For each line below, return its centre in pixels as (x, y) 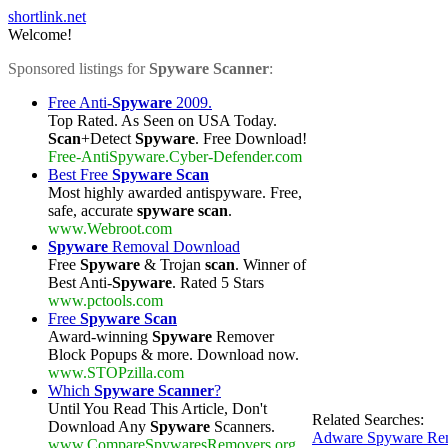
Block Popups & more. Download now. (173, 354)
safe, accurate (92, 210)
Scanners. (242, 426)
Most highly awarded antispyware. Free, (175, 192)
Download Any (99, 426)
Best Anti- (80, 282)
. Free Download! (251, 138)
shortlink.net (47, 16)
